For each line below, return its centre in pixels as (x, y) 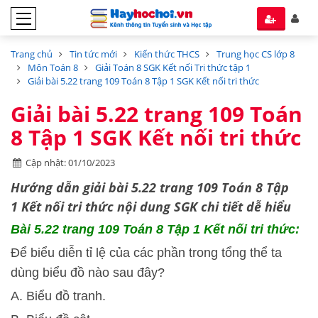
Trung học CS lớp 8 (256, 54)
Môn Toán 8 (53, 67)
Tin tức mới (93, 54)
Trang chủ (32, 54)
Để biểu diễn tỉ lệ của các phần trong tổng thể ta (146, 253)
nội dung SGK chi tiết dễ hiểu (202, 207)
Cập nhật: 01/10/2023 (71, 163)
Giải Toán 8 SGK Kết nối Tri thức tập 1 (173, 67)
